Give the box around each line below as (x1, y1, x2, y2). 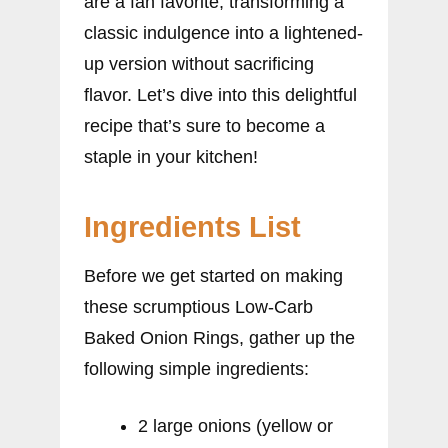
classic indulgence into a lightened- (84, 22, 363, 43)
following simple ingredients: (84, 358, 309, 379)
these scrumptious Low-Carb (84, 296, 313, 317)
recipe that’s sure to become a (84, 115, 325, 136)
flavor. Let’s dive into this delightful (84, 84, 357, 105)
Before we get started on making (84, 265, 343, 286)
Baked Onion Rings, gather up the (84, 327, 355, 348)
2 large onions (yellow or (138, 415, 333, 436)
